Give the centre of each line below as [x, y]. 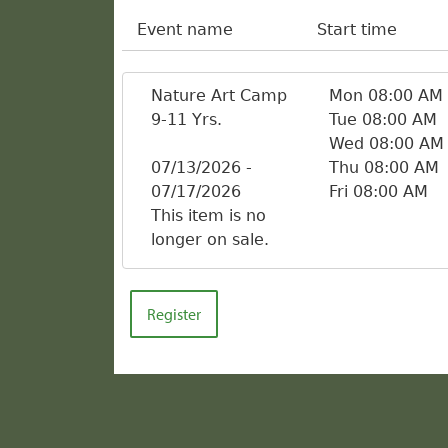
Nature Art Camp [219, 95]
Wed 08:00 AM [386, 143]
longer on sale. [210, 239]
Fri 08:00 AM [378, 191]
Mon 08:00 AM [385, 95]
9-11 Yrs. [186, 119]
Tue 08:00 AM [382, 119]
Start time [357, 29]
